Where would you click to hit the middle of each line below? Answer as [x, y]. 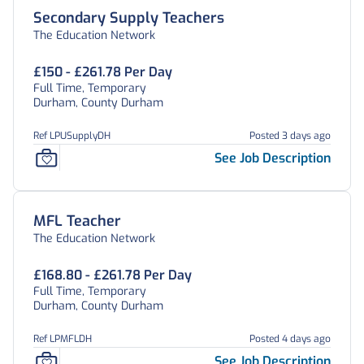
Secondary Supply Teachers [129, 18]
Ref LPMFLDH [63, 339]
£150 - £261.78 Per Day [103, 72]
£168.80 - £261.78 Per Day [113, 275]
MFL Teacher [77, 221]
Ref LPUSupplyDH [72, 136]
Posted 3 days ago [290, 136]
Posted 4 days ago [290, 339]
